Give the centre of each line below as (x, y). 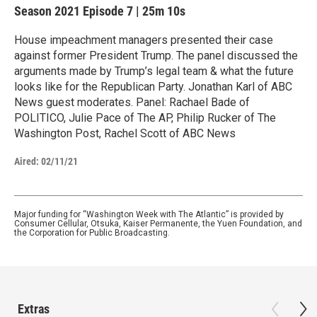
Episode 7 (108, 11)
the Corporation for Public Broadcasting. (92, 233)
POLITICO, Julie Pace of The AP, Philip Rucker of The (145, 118)
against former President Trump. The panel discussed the (156, 56)
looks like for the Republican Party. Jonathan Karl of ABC (153, 87)
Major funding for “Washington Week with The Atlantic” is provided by (149, 214)
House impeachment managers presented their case (144, 40)
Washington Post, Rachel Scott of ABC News (125, 133)
